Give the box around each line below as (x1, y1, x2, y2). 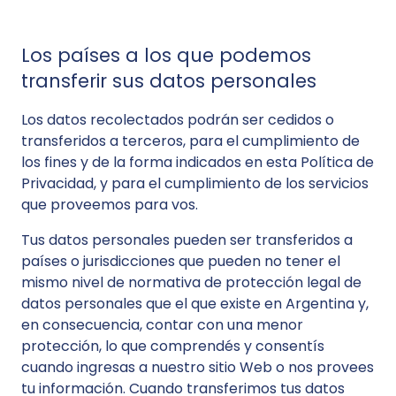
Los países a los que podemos (21, 42, 311, 68)
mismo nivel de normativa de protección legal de (21, 272, 362, 293)
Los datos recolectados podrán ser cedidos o (21, 110, 334, 130)
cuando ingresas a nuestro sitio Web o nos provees (21, 357, 374, 377)
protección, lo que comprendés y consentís (21, 336, 324, 356)
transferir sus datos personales (21, 68, 316, 94)
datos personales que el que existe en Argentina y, (21, 293, 369, 314)
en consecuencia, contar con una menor (21, 315, 303, 335)
